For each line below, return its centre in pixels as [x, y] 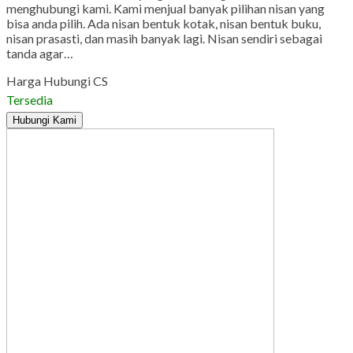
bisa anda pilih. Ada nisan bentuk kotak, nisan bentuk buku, [163, 24]
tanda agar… [40, 54]
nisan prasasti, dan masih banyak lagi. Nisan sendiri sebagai [164, 39]
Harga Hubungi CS [57, 81]
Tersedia [30, 100]
